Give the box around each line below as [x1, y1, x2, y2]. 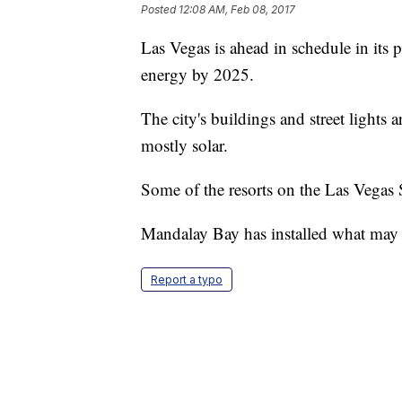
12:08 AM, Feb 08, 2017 [179, 3, 295, 17]
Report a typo [151, 273, 223, 287]
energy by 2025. [141, 63, 254, 86]
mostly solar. [141, 134, 228, 157]
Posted [141, 3, 179, 17]
